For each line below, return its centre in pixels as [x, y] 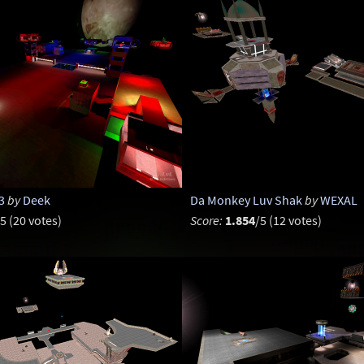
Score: [206, 221]
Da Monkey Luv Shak [246, 200]
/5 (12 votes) [288, 221]
